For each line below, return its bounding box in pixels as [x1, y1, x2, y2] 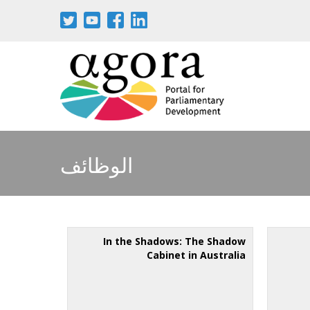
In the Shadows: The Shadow [103, 234, 246, 248]
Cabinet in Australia [147, 248, 246, 262]
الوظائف [60, 151, 133, 181]
